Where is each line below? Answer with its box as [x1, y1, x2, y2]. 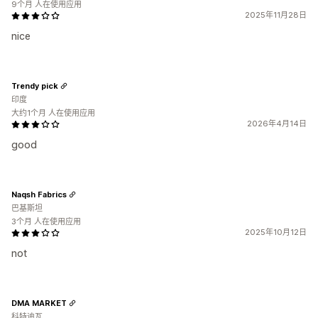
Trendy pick [11, 80, 58, 91]
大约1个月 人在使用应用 [11, 108, 95, 118]
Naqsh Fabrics [11, 189, 67, 199]
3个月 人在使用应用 [11, 216, 81, 226]
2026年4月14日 [247, 119, 307, 128]
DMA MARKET [11, 297, 67, 308]
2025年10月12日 [245, 227, 307, 237]
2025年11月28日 [245, 10, 307, 20]
